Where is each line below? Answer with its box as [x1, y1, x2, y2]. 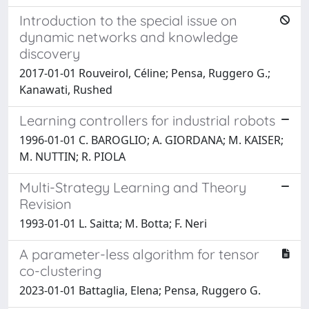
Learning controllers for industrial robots [19, 111, 275, 129]
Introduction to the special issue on [19, 11, 237, 29]
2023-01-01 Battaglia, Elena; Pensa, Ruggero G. [19, 282, 261, 298]
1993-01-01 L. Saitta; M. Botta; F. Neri [19, 215, 207, 231]
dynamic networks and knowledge [19, 28, 238, 46]
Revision [19, 195, 72, 212]
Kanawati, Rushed [19, 81, 112, 97]
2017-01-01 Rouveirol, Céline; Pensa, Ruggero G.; [19, 65, 270, 81]
